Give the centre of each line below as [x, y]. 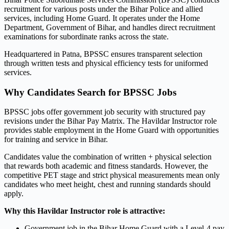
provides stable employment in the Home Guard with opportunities [111, 130]
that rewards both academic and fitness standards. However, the [106, 166]
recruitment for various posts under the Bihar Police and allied [104, 9]
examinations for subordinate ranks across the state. [86, 36]
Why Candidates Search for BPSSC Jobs [90, 92]
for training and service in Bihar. [56, 140]
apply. [14, 194]
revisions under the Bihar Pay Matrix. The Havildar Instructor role [110, 121]
